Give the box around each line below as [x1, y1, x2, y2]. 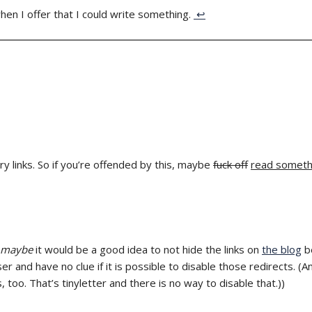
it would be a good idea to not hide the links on [33, 242, 262, 256]
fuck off [213, 157, 248, 171]
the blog [262, 242, 302, 256]
